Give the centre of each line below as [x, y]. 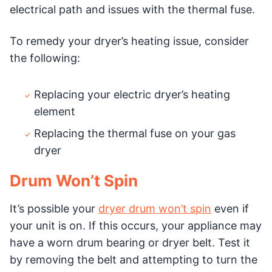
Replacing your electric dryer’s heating [132, 94]
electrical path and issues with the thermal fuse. [132, 9]
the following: [45, 58]
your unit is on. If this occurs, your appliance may [136, 225]
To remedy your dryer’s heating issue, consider [129, 41]
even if [230, 208]
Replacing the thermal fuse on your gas [135, 133]
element [55, 111]
